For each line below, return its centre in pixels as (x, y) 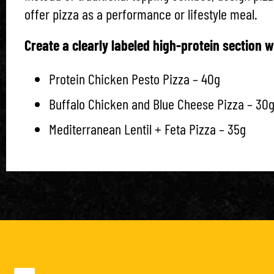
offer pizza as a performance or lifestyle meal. (141, 14)
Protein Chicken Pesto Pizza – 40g (135, 79)
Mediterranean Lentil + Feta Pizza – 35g (147, 129)
